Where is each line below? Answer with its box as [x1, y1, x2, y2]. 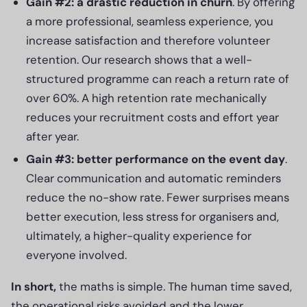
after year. [26, 128, 79, 144]
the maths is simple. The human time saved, [56, 278, 292, 294]
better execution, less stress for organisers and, [26, 209, 280, 225]
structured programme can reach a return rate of [26, 71, 290, 86]
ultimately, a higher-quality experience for [26, 228, 252, 244]
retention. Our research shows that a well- [26, 51, 253, 67]
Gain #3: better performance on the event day [26, 151, 286, 167]
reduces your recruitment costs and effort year [26, 109, 280, 125]
